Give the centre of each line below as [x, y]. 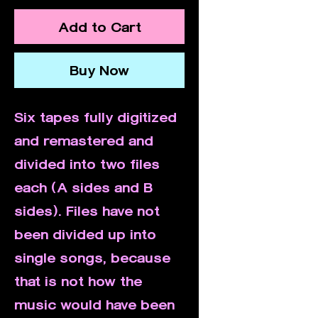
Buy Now [99, 70]
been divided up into [85, 234]
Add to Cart [99, 26]
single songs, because [92, 257]
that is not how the [78, 280]
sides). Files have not [87, 210]
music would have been [94, 304]
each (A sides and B [83, 187]
